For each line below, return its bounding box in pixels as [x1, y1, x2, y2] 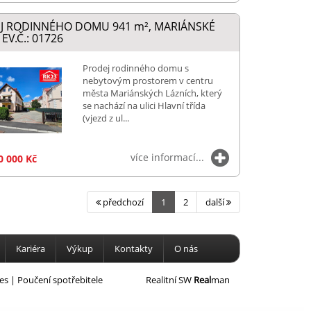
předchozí [101, 195, 144, 208]
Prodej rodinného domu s [82, 62, 189, 75]
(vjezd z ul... [82, 112, 129, 125]
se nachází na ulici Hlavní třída [82, 99, 205, 112]
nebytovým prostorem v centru [82, 74, 213, 87]
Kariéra [15, 242, 45, 255]
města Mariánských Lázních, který [82, 87, 222, 100]
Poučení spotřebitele [17, 273, 103, 286]
